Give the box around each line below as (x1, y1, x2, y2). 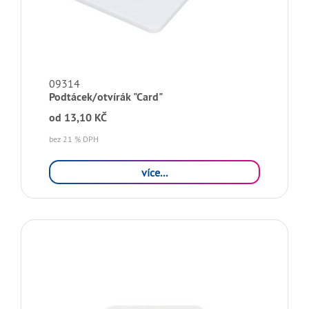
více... (141, 165, 168, 179)
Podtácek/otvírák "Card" (49, 90, 163, 104)
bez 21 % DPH (49, 134, 99, 144)
